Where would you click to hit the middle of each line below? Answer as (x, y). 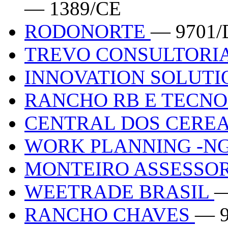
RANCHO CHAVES (110, 214)
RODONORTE (88, 31)
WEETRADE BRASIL (119, 191)
